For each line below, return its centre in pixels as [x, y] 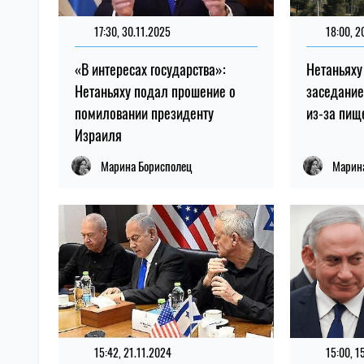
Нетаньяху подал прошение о [155, 91]
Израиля [98, 135]
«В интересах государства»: [150, 69]
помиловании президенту [144, 113]
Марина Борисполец [146, 166]
